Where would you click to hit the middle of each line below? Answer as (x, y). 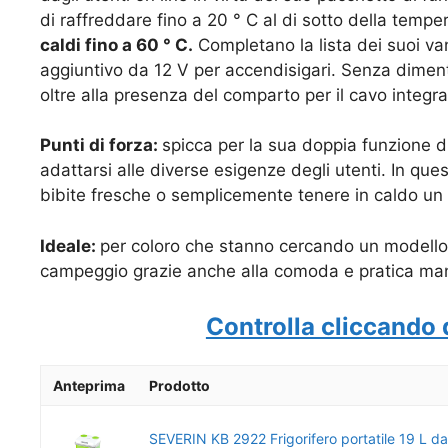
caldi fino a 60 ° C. (116, 44)
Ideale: (70, 245)
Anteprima (89, 386)
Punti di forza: (101, 145)
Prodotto (179, 386)
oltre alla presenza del (131, 94)
